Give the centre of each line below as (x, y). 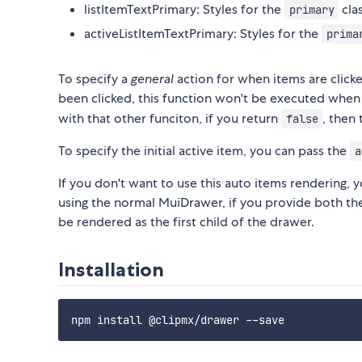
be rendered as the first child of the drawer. (186, 222)
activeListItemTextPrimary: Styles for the (203, 34)
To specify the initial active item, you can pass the (204, 151)
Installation (111, 270)
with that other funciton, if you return (170, 119)
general (152, 79)
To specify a (95, 79)
